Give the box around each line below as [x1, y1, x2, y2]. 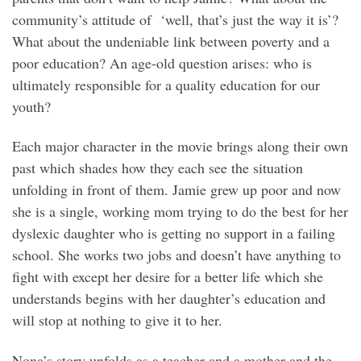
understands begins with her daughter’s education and [12, 288, 326, 309]
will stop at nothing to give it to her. [12, 310, 222, 330]
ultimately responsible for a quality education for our [12, 74, 320, 94]
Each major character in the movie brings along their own [12, 136, 348, 156]
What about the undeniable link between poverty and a [12, 31, 330, 51]
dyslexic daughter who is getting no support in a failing [12, 223, 335, 243]
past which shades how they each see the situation [12, 158, 303, 178]
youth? [12, 96, 51, 116]
